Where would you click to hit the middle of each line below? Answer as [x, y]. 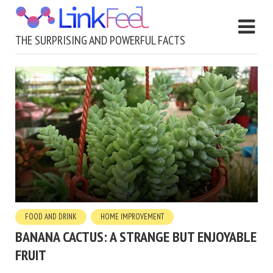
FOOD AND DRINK [51, 217]
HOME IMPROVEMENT [132, 217]
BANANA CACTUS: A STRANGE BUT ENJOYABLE [136, 237]
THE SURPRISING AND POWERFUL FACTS [100, 40]
